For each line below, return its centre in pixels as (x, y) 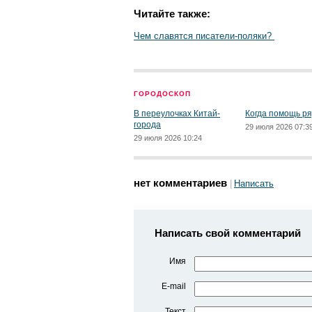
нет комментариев (180, 183)
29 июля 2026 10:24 (168, 138)
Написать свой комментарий (228, 233)
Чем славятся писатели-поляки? (204, 36)
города (147, 125)
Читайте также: (172, 14)
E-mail (174, 286)
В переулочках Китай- (177, 114)
